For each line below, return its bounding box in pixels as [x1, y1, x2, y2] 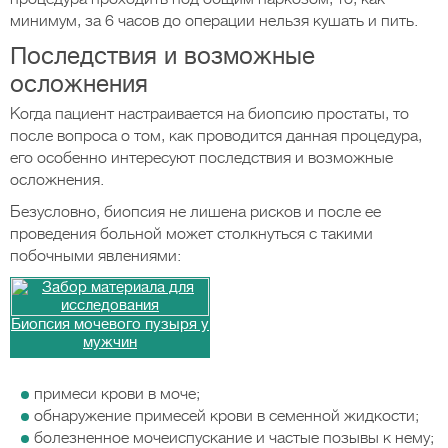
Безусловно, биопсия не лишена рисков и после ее [10, 203, 381, 221]
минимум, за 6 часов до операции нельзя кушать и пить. [10, 12, 418, 30]
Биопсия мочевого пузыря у [11, 316, 209, 333]
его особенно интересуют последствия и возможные [10, 149, 393, 167]
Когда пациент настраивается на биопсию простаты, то [10, 105, 409, 123]
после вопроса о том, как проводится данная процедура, [10, 127, 422, 145]
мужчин [83, 334, 137, 351]
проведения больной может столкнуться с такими [10, 225, 373, 243]
